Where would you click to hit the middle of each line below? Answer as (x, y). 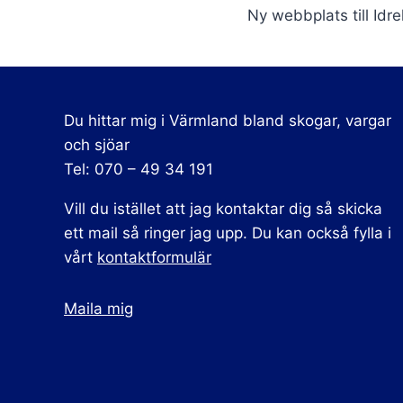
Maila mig (99, 308)
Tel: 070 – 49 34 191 (139, 169)
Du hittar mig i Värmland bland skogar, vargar (228, 120)
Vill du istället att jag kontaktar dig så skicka (223, 208)
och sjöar (97, 144)
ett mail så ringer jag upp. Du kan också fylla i (228, 233)
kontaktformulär (154, 257)
